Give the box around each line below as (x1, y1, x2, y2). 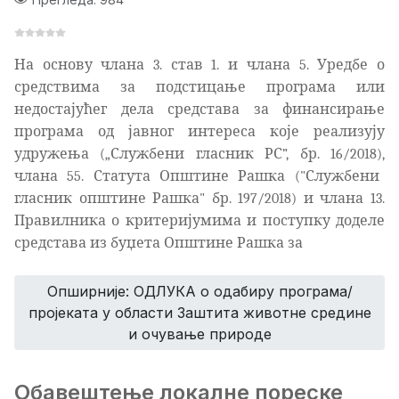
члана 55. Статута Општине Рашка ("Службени (14, 167, 379, 184)
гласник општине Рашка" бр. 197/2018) (14, 190, 304, 207)
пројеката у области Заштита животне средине (28, 303, 371, 322)
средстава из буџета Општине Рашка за (14, 234, 303, 251)
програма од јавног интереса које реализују (14, 123, 385, 140)
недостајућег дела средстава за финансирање (14, 101, 385, 118)
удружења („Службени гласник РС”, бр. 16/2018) (14, 145, 382, 162)
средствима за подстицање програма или (14, 78, 385, 95)
